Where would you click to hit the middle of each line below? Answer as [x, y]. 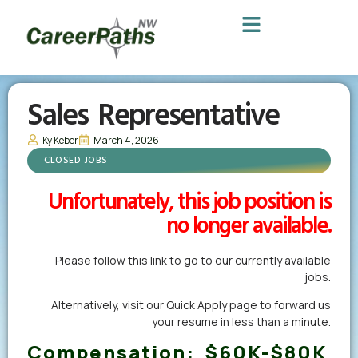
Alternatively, [87, 304]
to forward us [294, 304]
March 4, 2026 [126, 140]
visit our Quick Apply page [190, 304]
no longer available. [249, 226]
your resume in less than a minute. [241, 321]
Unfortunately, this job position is [189, 202]
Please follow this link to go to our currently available [193, 260]
